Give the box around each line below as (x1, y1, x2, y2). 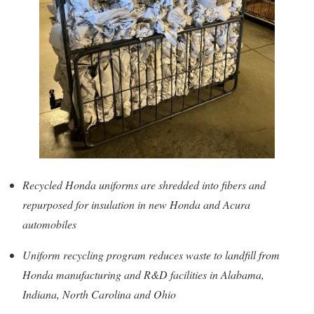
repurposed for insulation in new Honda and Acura (22, 197, 250, 212)
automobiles (22, 217, 76, 231)
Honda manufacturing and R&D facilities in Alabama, (22, 267, 264, 282)
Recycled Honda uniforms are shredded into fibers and (22, 177, 266, 192)
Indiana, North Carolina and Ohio (22, 287, 176, 301)
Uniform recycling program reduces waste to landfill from (22, 247, 280, 262)
